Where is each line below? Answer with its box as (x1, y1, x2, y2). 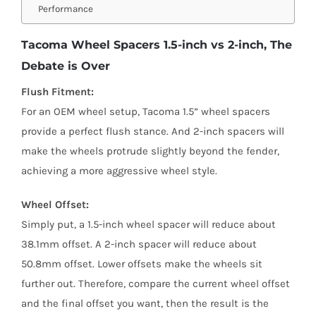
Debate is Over (20, 59, 110, 73)
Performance (37, 4, 93, 15)
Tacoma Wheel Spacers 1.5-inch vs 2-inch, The (20, 38, 292, 52)
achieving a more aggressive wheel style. (20, 164, 217, 178)
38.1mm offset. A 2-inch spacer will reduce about (20, 238, 257, 251)
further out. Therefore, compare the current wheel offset (20, 277, 290, 291)
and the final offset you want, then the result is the (20, 297, 269, 310)
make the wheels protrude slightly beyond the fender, (20, 145, 279, 158)
